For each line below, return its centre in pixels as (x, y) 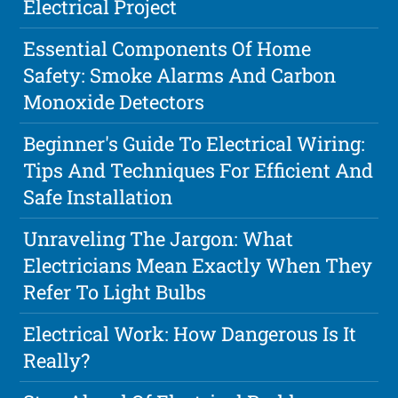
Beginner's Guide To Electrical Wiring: (195, 144)
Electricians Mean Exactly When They (198, 266)
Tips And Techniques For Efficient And (199, 171)
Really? (57, 361)
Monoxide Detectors (114, 102)
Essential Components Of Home (167, 49)
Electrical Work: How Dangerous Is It (190, 334)
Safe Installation (98, 197)
